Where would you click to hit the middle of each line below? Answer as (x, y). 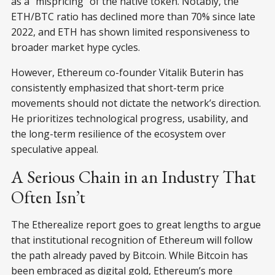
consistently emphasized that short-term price (118, 87)
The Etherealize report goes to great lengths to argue (136, 224)
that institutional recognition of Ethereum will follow (132, 240)
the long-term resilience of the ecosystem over (118, 134)
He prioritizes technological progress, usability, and (130, 118)
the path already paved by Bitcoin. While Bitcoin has (130, 255)
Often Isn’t (48, 197)
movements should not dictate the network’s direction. (136, 103)
